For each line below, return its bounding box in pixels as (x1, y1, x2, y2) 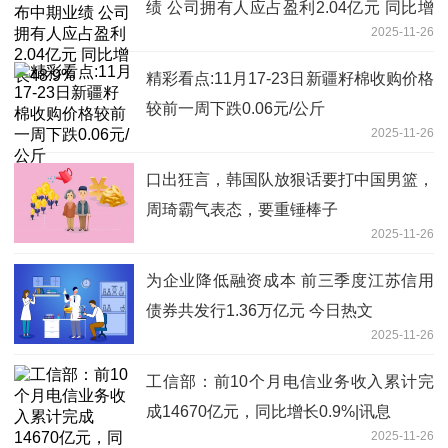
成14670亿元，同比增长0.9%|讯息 (146, 402, 391, 420)
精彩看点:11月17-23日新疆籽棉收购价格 (146, 69, 434, 87)
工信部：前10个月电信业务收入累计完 (146, 372, 434, 390)
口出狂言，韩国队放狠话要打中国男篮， (146, 170, 434, 188)
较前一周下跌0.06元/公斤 (146, 99, 325, 117)
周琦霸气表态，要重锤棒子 (146, 200, 338, 218)
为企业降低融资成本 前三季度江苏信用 (146, 271, 434, 289)
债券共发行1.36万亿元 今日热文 (146, 301, 373, 319)
